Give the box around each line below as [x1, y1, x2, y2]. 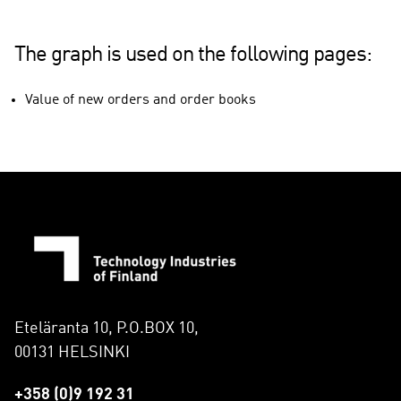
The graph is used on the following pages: [14, 44, 371, 66]
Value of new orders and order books [25, 92, 256, 107]
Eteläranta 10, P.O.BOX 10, [14, 320, 199, 337]
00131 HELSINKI [14, 345, 130, 362]
